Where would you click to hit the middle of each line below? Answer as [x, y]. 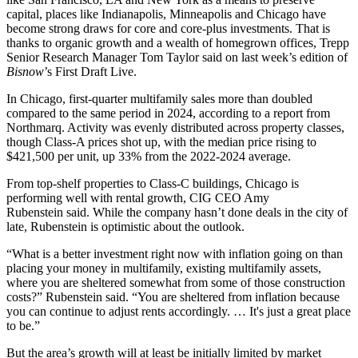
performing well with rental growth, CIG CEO [125, 197]
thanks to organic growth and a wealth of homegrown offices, [163, 42]
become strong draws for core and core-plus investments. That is [168, 28]
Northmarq [34, 127]
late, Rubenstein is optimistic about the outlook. [125, 226]
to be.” [23, 325]
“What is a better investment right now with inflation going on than [175, 253]
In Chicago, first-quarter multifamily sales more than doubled [159, 98]
